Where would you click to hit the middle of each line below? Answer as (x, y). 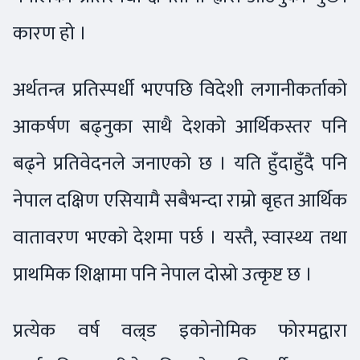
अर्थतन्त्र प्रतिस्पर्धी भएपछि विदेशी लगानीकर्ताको (180, 90)
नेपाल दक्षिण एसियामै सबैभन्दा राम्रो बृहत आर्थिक (180, 201)
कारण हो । (50, 34)
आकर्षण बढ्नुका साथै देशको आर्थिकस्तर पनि (180, 127)
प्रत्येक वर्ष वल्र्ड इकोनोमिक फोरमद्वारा (180, 331)
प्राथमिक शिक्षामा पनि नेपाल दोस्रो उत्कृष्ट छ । (163, 275)
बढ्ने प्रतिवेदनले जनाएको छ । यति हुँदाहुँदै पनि (180, 164)
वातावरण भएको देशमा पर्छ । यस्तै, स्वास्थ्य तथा (180, 238)
